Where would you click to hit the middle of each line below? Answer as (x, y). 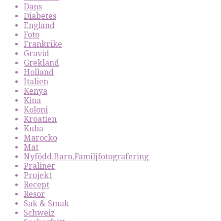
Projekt (38, 175)
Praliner (39, 166)
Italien (36, 81)
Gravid (37, 53)
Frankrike (43, 44)
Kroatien (40, 119)
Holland (39, 72)
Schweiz (39, 213)
